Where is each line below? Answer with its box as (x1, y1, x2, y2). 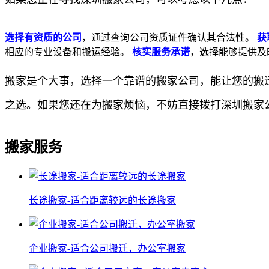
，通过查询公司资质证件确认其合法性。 (82, 32, 257, 43)
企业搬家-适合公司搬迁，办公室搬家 (29, 243, 186, 253)
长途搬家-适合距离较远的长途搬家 (29, 195, 176, 205)
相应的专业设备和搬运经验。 (5, 46, 132, 57)
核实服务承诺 (132, 46, 190, 57)
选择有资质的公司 (5, 32, 82, 43)
